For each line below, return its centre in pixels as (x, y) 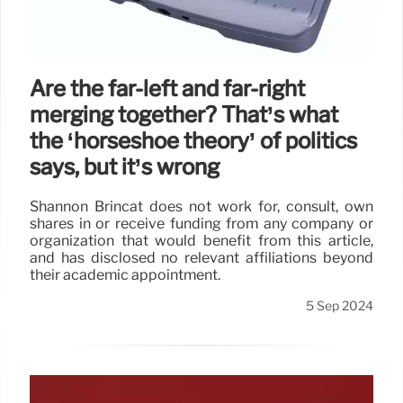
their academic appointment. (125, 275)
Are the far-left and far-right (167, 89)
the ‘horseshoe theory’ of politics (193, 141)
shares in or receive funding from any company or (201, 224)
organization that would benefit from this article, (201, 241)
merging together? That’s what (184, 115)
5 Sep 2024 (340, 306)
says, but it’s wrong (125, 167)
